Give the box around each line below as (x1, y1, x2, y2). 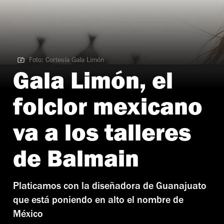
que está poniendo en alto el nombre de (13, 196, 183, 206)
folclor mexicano (13, 98, 202, 122)
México (13, 210, 43, 220)
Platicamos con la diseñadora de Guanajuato (13, 182, 206, 192)
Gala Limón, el (13, 72, 173, 96)
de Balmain (13, 150, 139, 174)
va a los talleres (13, 124, 191, 148)
